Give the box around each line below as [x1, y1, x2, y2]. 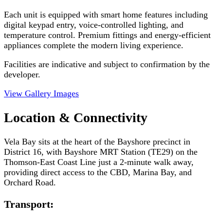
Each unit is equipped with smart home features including [4, 9, 208, 19]
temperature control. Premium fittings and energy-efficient [4, 30, 211, 40]
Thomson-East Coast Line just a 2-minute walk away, [4, 157, 194, 167]
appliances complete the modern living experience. [4, 40, 183, 50]
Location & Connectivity [4, 110, 147, 126]
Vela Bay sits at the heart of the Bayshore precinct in [4, 137, 190, 147]
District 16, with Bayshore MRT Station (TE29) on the [4, 147, 198, 157]
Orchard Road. [4, 178, 56, 188]
